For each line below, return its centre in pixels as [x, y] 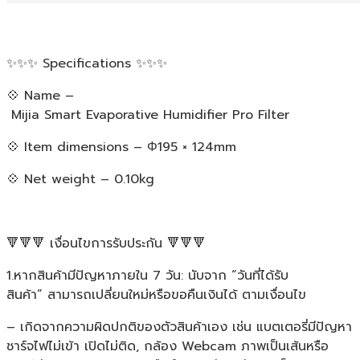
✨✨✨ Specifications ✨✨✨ [87, 63]
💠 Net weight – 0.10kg [80, 179]
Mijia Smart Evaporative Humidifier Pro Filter [148, 115]
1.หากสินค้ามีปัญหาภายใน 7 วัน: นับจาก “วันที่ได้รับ [147, 275]
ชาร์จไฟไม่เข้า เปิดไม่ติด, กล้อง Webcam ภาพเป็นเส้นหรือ [168, 346]
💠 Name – [40, 95]
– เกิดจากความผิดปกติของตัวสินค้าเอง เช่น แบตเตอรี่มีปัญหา [179, 327]
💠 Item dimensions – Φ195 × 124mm [121, 147]
